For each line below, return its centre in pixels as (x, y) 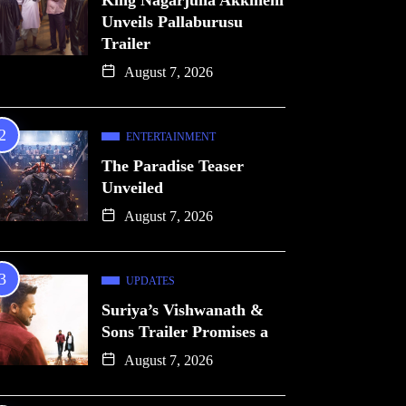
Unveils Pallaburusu (172, 22)
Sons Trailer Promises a (185, 332)
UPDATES (150, 281)
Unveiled (132, 188)
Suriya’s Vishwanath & (183, 310)
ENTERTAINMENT (171, 137)
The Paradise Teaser (173, 166)
